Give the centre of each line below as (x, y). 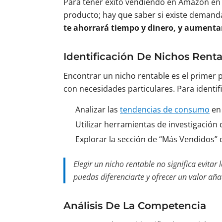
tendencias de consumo (165, 110)
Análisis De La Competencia (135, 206)
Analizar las (98, 110)
